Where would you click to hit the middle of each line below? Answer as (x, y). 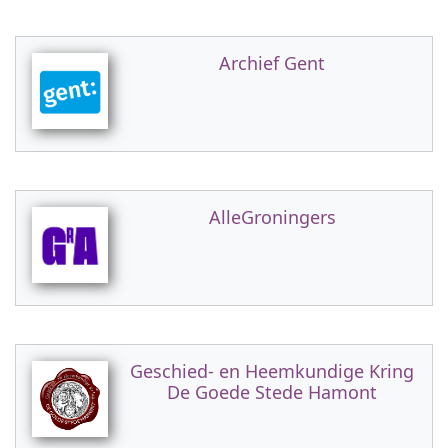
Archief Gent (272, 63)
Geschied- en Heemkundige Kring (272, 371)
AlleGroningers (272, 217)
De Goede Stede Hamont (272, 392)
